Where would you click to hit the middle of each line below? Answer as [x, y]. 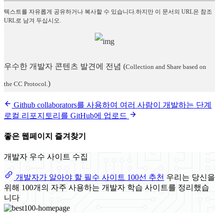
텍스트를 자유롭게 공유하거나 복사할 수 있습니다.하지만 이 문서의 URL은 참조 [108, 11]
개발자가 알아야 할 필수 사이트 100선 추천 [89, 177]
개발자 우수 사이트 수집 [46, 157]
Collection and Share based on [166, 66]
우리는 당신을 [191, 177]
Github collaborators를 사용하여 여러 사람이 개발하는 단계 [112, 105]
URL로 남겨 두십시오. [33, 20]
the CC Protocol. [26, 84]
